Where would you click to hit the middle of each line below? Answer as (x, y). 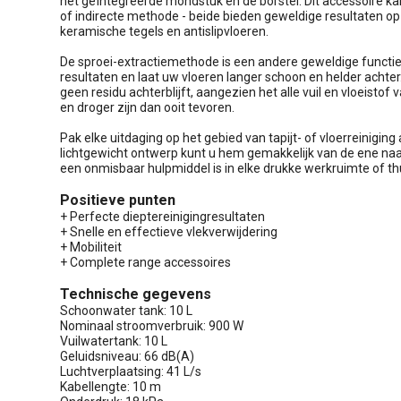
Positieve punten (118, 200)
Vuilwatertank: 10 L (114, 341)
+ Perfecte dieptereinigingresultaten (162, 216)
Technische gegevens (136, 294)
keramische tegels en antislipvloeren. (164, 31)
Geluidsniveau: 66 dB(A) (127, 356)
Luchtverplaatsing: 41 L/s (131, 371)
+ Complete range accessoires (145, 262)
